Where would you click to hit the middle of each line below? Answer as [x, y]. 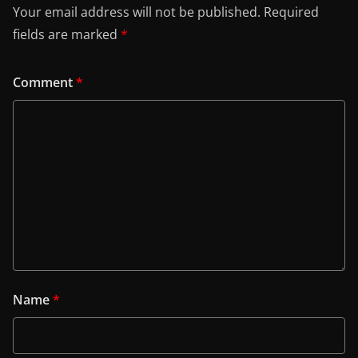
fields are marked [67, 35]
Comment [44, 83]
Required [291, 12]
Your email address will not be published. [137, 12]
